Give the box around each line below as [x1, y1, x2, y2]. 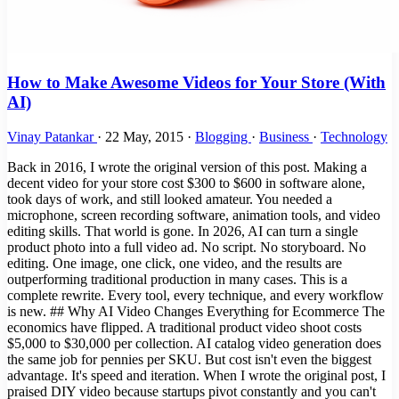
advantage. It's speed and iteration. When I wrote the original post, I [7, 367, 386, 383]
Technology [321, 128, 387, 144]
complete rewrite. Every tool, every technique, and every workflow [7, 287, 384, 303]
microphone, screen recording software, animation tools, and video [7, 207, 380, 223]
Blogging [195, 128, 251, 144]
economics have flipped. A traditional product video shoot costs [7, 319, 362, 335]
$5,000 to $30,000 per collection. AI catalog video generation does [7, 335, 381, 351]
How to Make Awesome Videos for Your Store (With [7, 73, 386, 93]
